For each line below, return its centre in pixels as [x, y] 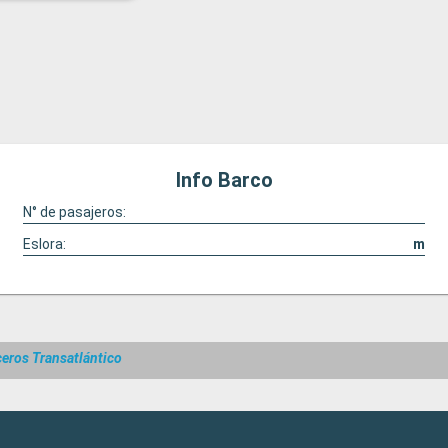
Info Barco [224, 180]
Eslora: [44, 244]
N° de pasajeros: [74, 212]
